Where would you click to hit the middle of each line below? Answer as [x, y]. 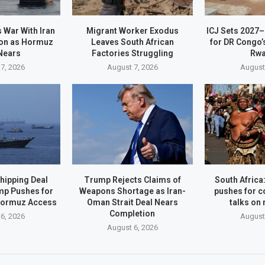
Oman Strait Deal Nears [132, 203]
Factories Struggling [132, 53]
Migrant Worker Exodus [132, 30]
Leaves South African [132, 42]
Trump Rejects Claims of [132, 180]
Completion [132, 214]
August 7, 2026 [132, 67]
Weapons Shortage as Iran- [132, 191]
